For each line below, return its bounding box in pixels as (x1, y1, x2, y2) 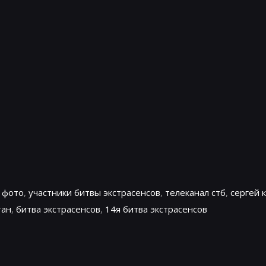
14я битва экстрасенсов (105, 203, 207, 215)
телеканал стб (164, 186, 226, 198)
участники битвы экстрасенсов (28, 186, 160, 198)
